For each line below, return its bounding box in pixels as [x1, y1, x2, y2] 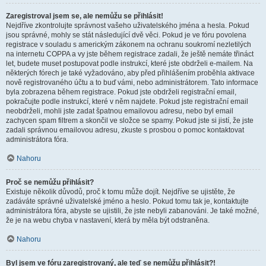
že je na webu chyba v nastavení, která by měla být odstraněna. [6, 216, 210, 224]
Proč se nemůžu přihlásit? [6, 178, 94, 186]
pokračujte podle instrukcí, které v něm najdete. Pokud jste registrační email [6, 97, 248, 106]
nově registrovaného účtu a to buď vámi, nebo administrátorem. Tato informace [6, 78, 258, 87]
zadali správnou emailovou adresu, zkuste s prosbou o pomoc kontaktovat [6, 126, 244, 134]
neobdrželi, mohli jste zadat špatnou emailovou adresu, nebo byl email [6, 107, 233, 115]
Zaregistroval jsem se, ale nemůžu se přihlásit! [6, 12, 163, 20]
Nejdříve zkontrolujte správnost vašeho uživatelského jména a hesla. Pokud [6, 21, 249, 30]
